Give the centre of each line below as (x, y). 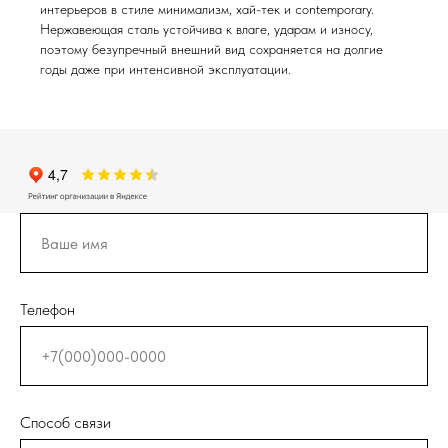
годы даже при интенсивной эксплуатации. (165, 69)
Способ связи (65, 422)
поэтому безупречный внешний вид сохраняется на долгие (211, 49)
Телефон (47, 309)
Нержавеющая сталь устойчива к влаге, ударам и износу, (206, 29)
